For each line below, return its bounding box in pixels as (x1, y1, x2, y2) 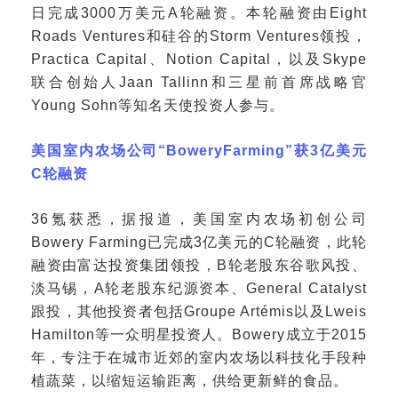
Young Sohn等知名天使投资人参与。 (31, 98, 285, 113)
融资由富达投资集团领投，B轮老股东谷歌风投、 (31, 258, 367, 273)
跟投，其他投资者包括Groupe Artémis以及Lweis (31, 304, 367, 319)
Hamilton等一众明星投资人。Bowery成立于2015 (31, 327, 367, 342)
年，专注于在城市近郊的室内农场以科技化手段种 (31, 350, 367, 365)
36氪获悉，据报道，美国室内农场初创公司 (31, 211, 367, 227)
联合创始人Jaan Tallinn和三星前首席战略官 (31, 75, 367, 90)
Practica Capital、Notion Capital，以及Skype (31, 52, 367, 67)
